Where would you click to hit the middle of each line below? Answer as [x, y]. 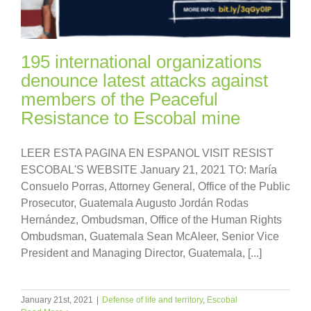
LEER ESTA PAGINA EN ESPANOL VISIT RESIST [147, 153]
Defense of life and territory [152, 300]
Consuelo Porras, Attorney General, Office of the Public [155, 186]
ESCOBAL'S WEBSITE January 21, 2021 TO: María [149, 169]
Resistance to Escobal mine [131, 118]
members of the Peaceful [119, 99]
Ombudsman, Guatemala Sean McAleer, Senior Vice [150, 236]
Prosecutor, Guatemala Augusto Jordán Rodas [135, 203]
